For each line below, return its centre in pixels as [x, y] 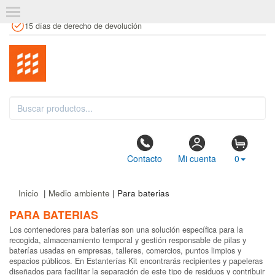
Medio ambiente [79, 193]
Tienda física [242, 8]
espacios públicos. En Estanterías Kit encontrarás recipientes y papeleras [136, 261]
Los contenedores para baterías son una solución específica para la [126, 230]
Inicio [29, 193]
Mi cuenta [197, 158]
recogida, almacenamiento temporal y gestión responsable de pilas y [128, 240]
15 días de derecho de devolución [83, 25]
